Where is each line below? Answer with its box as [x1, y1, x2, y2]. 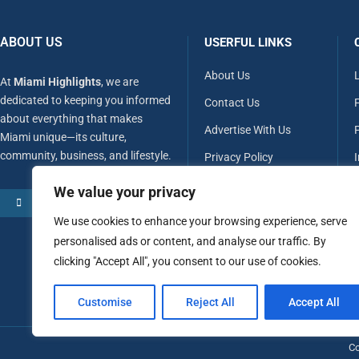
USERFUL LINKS [204, 35, 292, 50]
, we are [101, 75, 139, 88]
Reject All [185, 296, 235, 309]
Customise [77, 296, 132, 309]
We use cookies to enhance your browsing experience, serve [54, 215, 347, 228]
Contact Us [204, 96, 260, 109]
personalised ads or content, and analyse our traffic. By [54, 235, 326, 248]
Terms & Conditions [204, 178, 301, 191]
